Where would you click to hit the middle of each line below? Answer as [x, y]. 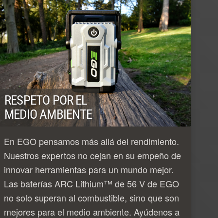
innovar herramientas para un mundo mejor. [89, 169]
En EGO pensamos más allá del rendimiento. [91, 141]
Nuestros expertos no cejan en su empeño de [92, 155]
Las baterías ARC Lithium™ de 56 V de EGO [91, 183]
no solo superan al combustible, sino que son [91, 197]
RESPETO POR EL [46, 100]
